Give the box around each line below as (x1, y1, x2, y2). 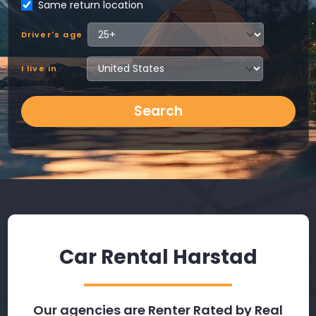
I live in (20, 63, 58, 75)
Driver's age (20, 28, 83, 40)
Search (133, 101, 183, 121)
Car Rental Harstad (59, 243, 257, 271)
